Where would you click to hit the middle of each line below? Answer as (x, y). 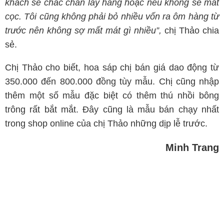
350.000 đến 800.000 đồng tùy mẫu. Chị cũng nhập (112, 81)
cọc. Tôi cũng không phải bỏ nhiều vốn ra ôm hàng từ (112, 16)
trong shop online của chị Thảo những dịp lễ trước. (106, 123)
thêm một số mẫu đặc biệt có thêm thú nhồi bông (112, 95)
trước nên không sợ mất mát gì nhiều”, (85, 30)
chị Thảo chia (192, 30)
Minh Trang (192, 147)
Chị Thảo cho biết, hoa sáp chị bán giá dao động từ (112, 67)
